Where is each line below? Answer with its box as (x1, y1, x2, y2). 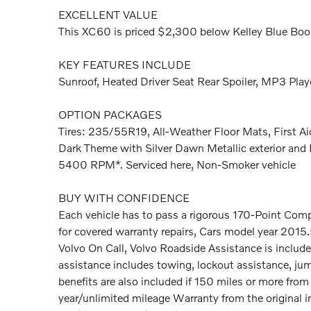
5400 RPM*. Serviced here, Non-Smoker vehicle (58, 157, 296, 171)
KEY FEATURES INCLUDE (58, 57, 191, 71)
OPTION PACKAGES (58, 107, 162, 121)
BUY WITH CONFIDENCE (58, 190, 190, 204)
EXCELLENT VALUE (58, 7, 158, 21)
